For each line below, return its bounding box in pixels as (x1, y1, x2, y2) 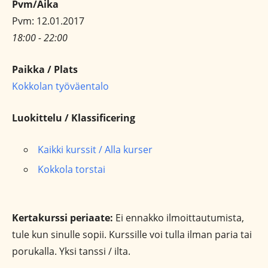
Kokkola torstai (38, 163, 105, 176)
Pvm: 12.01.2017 (12, 14, 84, 28)
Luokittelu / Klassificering (12, 111, 135, 124)
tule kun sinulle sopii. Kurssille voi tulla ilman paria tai (12, 228, 252, 241)
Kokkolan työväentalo (12, 80, 109, 93)
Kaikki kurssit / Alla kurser (38, 143, 153, 156)
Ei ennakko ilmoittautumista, (113, 211, 244, 224)
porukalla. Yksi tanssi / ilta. (12, 245, 130, 258)
